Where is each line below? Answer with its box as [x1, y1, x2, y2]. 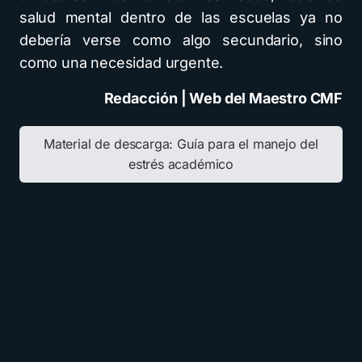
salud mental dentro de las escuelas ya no [19, 8, 343, 26]
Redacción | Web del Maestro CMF [103, 89, 343, 107]
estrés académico [128, 155, 234, 172]
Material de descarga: [44, 135, 178, 152]
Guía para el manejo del [177, 135, 318, 152]
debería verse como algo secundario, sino [19, 31, 343, 48]
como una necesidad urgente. [19, 53, 224, 71]
